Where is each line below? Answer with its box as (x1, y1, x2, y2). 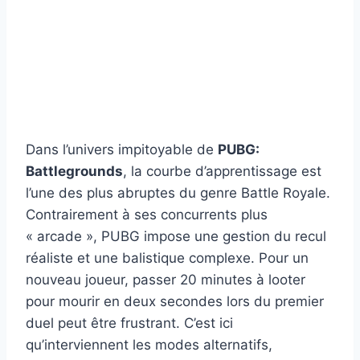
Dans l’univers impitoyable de (26, 141, 218, 157)
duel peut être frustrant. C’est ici (26, 314, 233, 331)
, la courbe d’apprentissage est (123, 162, 321, 179)
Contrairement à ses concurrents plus (26, 206, 268, 223)
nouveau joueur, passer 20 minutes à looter (26, 271, 305, 288)
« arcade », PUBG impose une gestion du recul (26, 227, 326, 244)
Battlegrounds (26, 162, 123, 179)
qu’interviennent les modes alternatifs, (26, 336, 272, 353)
